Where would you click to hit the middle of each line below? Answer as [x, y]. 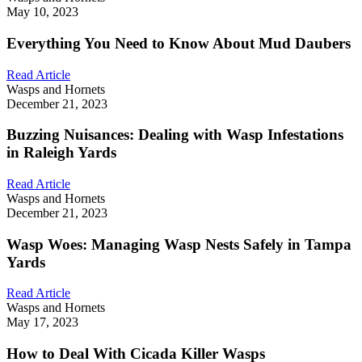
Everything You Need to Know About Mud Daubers [179, 43]
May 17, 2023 [42, 322]
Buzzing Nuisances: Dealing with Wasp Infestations [175, 135]
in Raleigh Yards [61, 153]
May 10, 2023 [42, 12]
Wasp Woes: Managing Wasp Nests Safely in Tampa [179, 244]
